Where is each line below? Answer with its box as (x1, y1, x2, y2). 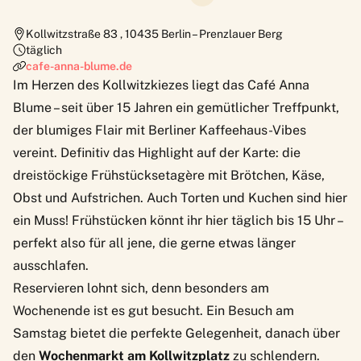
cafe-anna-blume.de (26, 59, 132, 73)
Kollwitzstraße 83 (26, 27, 120, 40)
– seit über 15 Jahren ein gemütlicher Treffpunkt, (52, 99, 339, 115)
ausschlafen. (13, 257, 89, 273)
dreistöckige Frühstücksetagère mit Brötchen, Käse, (13, 167, 325, 183)
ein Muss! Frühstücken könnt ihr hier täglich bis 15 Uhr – (13, 212, 342, 228)
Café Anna (247, 77, 309, 93)
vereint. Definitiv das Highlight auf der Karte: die (13, 144, 301, 160)
